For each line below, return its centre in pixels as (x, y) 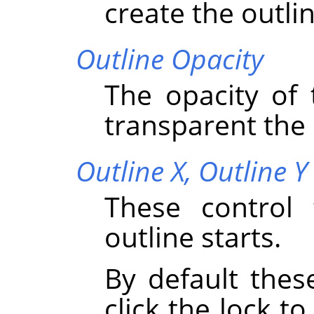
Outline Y (253, 170)
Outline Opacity (169, 58)
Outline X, (137, 170)
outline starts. (193, 236)
